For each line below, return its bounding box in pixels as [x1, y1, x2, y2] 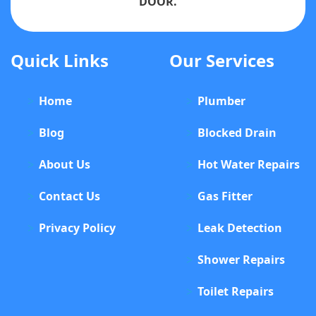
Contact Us [39, 188, 100, 205]
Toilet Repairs [197, 284, 274, 300]
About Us [39, 157, 90, 173]
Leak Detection [197, 220, 282, 236]
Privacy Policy [39, 220, 116, 236]
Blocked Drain [197, 125, 276, 141]
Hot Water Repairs [197, 157, 300, 173]
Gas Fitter [197, 188, 253, 205]
